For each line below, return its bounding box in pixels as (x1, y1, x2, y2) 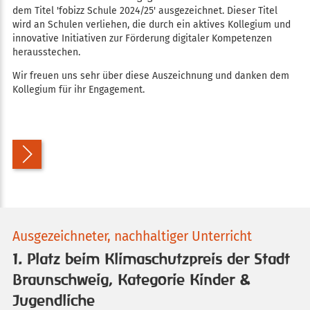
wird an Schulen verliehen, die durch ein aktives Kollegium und (12, 18, 291, 30)
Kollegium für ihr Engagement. (12, 83, 145, 95)
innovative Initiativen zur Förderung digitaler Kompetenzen (12, 32, 272, 44)
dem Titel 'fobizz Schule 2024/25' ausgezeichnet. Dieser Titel (12, 4, 277, 17)
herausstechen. (12, 46, 80, 58)
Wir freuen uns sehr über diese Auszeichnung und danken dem (12, 69, 289, 82)
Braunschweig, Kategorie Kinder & (12, 271, 250, 289)
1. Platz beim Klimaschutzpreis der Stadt (12, 250, 290, 268)
